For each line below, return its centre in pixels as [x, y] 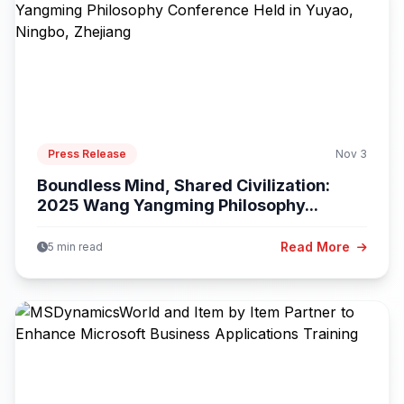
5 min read [75, 246]
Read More [317, 246]
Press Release [87, 153]
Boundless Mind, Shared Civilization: [184, 185]
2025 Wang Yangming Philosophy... [178, 205]
